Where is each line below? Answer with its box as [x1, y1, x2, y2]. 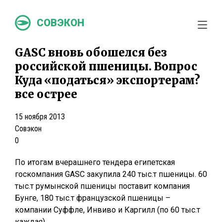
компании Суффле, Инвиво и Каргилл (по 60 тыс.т [15, 205, 200, 215]
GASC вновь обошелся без [15, 46, 167, 59]
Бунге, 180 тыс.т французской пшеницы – [15, 193, 170, 203]
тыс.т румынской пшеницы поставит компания [15, 181, 190, 191]
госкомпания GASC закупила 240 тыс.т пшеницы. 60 [15, 169, 207, 179]
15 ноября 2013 [15, 112, 65, 121]
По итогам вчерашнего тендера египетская [15, 158, 175, 167]
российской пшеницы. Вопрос [15, 59, 197, 73]
